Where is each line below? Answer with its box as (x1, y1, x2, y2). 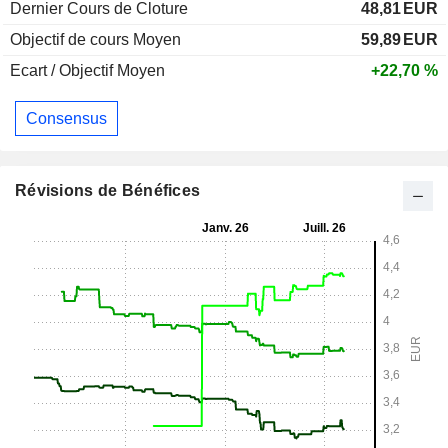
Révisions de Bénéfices (15, 182, 201, 200)
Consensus (26, 109, 107, 127)
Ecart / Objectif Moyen (10, 62, 165, 80)
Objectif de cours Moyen (10, 31, 181, 49)
